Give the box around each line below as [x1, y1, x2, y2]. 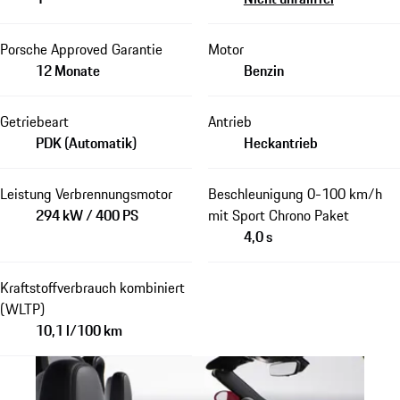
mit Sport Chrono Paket [207, 204, 349, 227]
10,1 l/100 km [36, 320, 122, 342]
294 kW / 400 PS [36, 204, 138, 227]
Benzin [243, 60, 284, 82]
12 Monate [36, 60, 100, 82]
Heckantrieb [243, 132, 318, 154]
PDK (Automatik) [36, 132, 137, 154]
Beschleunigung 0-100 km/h [207, 183, 382, 205]
